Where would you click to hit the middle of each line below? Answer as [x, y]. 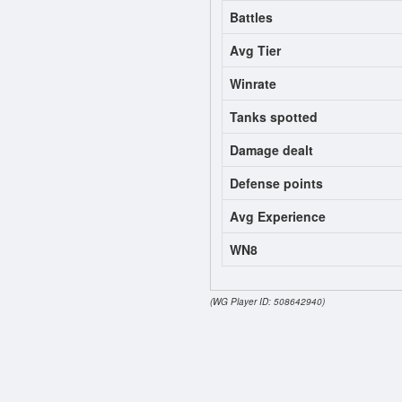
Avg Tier [255, 51]
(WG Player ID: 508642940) [267, 302]
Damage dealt [271, 150]
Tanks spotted [274, 117]
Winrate [253, 84]
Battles [251, 17]
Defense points [276, 184]
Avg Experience [278, 217]
